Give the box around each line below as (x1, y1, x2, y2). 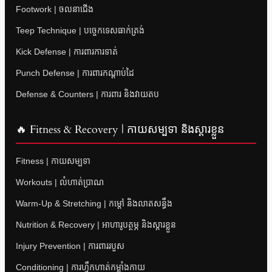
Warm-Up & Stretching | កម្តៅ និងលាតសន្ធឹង (16, 198, 172, 208)
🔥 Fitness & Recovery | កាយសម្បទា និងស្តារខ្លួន (16, 121, 224, 137)
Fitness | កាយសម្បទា (16, 155, 90, 166)
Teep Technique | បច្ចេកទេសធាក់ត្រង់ (16, 25, 144, 35)
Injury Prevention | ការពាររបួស (16, 240, 124, 251)
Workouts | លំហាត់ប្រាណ (16, 177, 104, 187)
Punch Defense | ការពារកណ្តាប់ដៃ (16, 67, 134, 78)
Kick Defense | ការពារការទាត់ (16, 46, 118, 56)
